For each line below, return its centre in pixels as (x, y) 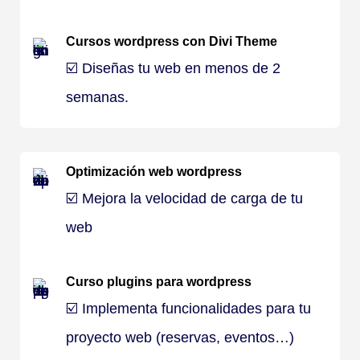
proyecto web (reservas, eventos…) (180, 337)
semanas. (97, 97)
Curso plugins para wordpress (159, 282)
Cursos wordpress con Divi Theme (172, 41)
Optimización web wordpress (154, 172)
